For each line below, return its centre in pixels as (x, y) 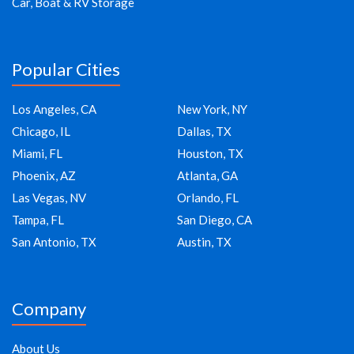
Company (49, 309)
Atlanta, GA (207, 176)
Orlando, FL (208, 198)
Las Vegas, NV (49, 198)
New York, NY (212, 109)
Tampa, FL (38, 220)
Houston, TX (210, 154)
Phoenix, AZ (44, 176)
